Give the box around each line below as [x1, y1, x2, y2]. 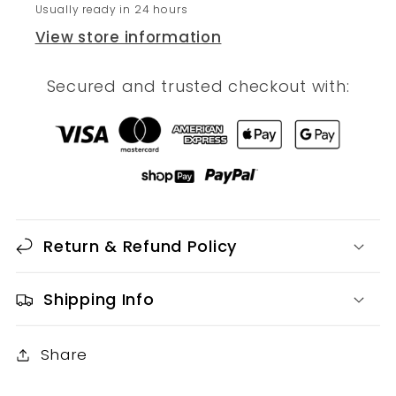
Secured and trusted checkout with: [46, 74, 350, 97]
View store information [34, 27, 222, 49]
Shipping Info [43, 288, 155, 311]
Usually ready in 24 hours [34, 2, 188, 18]
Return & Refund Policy [43, 234, 238, 257]
